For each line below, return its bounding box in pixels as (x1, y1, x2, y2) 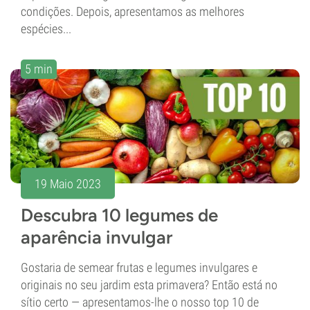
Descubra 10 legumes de (21, 203, 218, 226)
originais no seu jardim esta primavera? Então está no (21, 277, 277, 292)
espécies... (21, 21, 71, 36)
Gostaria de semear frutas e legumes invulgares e (21, 259, 257, 275)
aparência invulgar (21, 226, 172, 248)
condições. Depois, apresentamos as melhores (21, 3, 244, 19)
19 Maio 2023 (35, 176, 101, 191)
